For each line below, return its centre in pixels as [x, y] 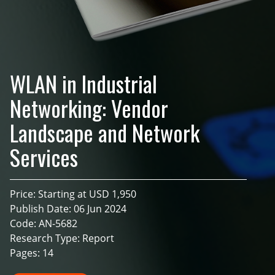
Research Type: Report [62, 238]
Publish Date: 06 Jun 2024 [68, 209]
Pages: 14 [32, 253]
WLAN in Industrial [83, 83]
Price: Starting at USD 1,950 [73, 194]
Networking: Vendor [89, 108]
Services [44, 157]
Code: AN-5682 [44, 224]
